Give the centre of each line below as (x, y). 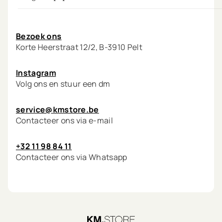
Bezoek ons (39, 36)
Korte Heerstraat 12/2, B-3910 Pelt (79, 47)
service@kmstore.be (57, 110)
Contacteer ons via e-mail (64, 121)
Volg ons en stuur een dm (63, 84)
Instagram (36, 73)
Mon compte (39, 21)
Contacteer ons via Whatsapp (72, 157)
